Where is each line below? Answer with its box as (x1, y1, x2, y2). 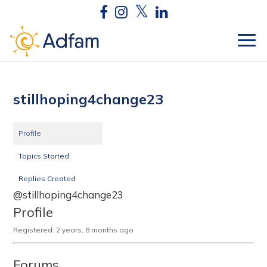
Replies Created (18, 174, 76, 183)
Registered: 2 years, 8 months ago (13, 225, 134, 234)
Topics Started (18, 151, 70, 160)
